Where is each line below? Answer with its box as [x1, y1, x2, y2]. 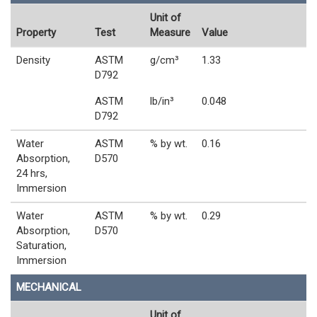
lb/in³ [150, 95, 174, 108]
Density [16, 54, 50, 67]
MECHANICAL [16, 281, 81, 294]
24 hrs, [16, 167, 47, 180]
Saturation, [16, 239, 67, 253]
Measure [150, 26, 190, 40]
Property [16, 26, 56, 40]
